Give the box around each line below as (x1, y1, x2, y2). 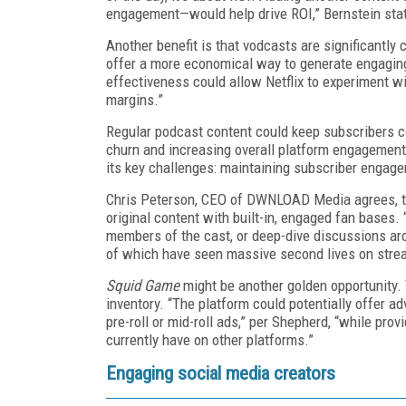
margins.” (106, 90, 163, 109)
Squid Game (106, 275, 179, 295)
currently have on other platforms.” (106, 330, 314, 349)
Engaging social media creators (106, 362, 335, 384)
